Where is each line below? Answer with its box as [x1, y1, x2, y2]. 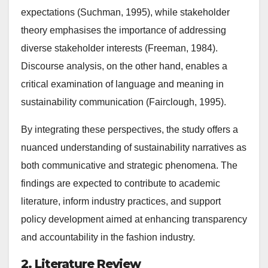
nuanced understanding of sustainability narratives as [21, 142, 246, 153]
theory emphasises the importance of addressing [21, 25, 226, 35]
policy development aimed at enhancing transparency [21, 214, 247, 224]
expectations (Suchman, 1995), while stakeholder [21, 7, 230, 17]
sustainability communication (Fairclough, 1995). [21, 96, 226, 107]
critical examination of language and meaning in [21, 78, 224, 89]
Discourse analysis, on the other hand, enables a [21, 60, 227, 71]
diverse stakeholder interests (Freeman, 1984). [21, 42, 218, 53]
